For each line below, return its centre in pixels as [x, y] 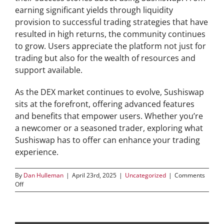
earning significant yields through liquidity [94, 10]
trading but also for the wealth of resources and [105, 58]
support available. [49, 70]
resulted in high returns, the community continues [110, 34]
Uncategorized [145, 175]
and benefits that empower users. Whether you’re [109, 116]
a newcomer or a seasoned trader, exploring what [109, 128]
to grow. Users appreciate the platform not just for [110, 46]
